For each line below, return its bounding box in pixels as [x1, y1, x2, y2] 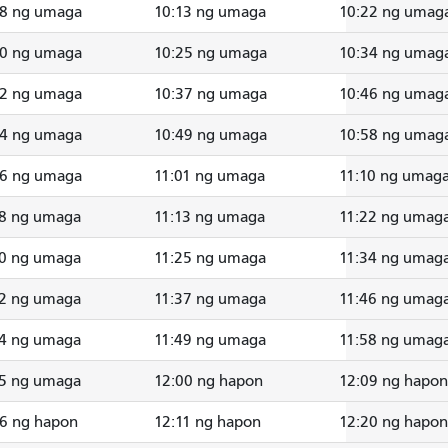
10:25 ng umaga [154, 43, 267, 62]
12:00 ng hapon [154, 371, 263, 390]
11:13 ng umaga [154, 207, 265, 226]
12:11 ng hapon [154, 412, 261, 431]
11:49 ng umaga [154, 330, 266, 349]
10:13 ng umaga [154, 2, 266, 21]
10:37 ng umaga [154, 84, 267, 103]
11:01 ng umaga [154, 166, 265, 185]
